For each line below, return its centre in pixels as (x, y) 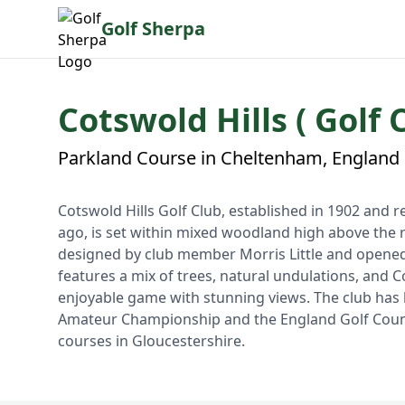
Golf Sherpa (153, 28)
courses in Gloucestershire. (151, 341)
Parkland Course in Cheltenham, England (229, 158)
